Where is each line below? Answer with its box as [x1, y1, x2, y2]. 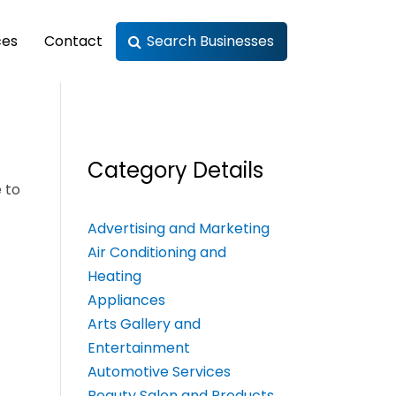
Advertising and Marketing [87, 218, 270, 240]
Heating [87, 266, 141, 287]
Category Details [87, 156, 263, 186]
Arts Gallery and [87, 314, 201, 335]
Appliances [87, 290, 165, 311]
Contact [43, 30, 103, 51]
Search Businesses [146, 30, 274, 51]
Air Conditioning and [87, 242, 226, 263]
